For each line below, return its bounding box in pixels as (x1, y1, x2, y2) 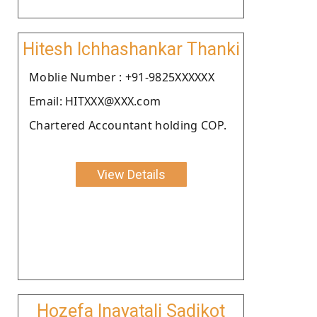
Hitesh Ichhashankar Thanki (22, 38, 240, 59)
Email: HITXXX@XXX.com (29, 93, 161, 109)
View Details (96, 166, 166, 182)
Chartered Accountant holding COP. (29, 117, 226, 133)
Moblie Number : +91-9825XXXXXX (29, 69, 214, 85)
